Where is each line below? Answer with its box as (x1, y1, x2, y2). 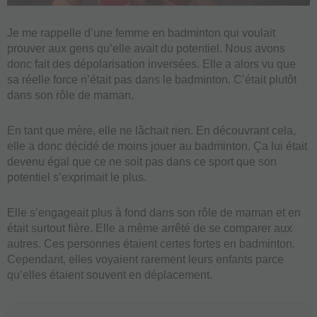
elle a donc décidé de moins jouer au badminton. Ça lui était (7, 139, 307, 152)
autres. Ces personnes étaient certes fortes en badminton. (7, 237, 295, 250)
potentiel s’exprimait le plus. (7, 171, 146, 183)
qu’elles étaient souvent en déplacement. (7, 268, 212, 281)
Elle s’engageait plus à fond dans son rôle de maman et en (7, 206, 301, 219)
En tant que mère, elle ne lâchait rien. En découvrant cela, (7, 124, 296, 137)
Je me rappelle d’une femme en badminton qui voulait (7, 26, 275, 39)
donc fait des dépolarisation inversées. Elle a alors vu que (7, 57, 296, 70)
